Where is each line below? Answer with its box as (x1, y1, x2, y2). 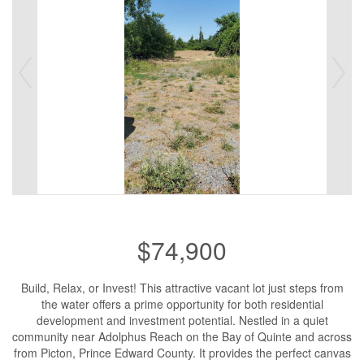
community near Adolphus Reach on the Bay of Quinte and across (12, 328, 352, 344)
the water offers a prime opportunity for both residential (41, 296, 323, 312)
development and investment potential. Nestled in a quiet (36, 312, 328, 328)
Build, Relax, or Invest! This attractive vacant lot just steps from (20, 279, 344, 296)
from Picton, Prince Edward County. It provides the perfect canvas (13, 344, 351, 361)
